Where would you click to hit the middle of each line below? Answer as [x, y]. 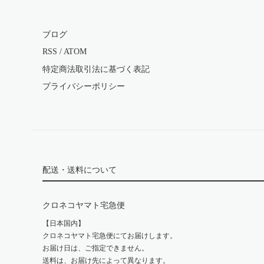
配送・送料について [80, 170]
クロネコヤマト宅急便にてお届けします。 [110, 236]
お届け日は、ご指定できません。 [95, 248]
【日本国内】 [64, 223]
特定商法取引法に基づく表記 [96, 69]
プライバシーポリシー [84, 87]
